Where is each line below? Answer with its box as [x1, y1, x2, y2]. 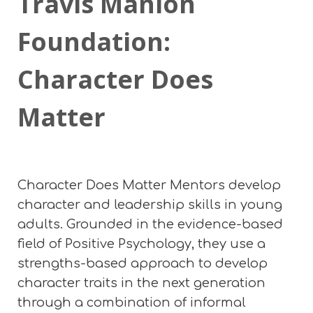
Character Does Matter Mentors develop [17, 178, 281, 193]
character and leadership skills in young [17, 198, 282, 212]
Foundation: [17, 24, 170, 59]
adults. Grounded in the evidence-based [17, 217, 283, 232]
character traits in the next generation [17, 276, 265, 291]
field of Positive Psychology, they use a [17, 237, 265, 252]
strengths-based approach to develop [17, 256, 268, 271]
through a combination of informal [17, 296, 246, 310]
